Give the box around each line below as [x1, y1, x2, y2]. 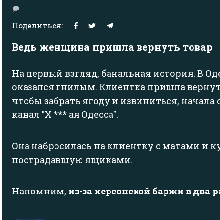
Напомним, [12, 185, 68, 197]
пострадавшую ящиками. [12, 154, 133, 166]
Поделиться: [12, 20, 63, 31]
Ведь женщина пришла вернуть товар [12, 40, 213, 54]
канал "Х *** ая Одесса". [12, 109, 118, 121]
